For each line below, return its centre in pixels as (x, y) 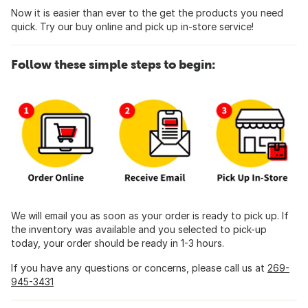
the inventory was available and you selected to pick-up (139, 230)
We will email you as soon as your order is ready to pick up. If (150, 216)
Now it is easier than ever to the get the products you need (147, 13)
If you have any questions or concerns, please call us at (139, 268)
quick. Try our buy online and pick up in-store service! (132, 27)
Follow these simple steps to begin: (113, 65)
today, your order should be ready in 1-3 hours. (118, 243)
